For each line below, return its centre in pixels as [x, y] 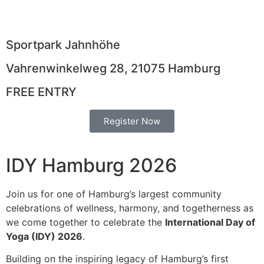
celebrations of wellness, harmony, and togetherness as [130, 208]
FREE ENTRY [41, 92]
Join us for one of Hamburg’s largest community [114, 194]
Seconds [227, 10]
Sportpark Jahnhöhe [63, 45]
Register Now [132, 121]
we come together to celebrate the [85, 222]
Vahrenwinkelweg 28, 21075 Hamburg [113, 68]
